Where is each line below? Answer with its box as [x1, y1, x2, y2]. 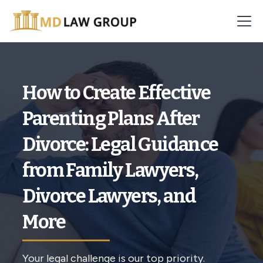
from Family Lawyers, [22, 159, 198, 181]
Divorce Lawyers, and [22, 185, 196, 207]
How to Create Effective [22, 82, 211, 104]
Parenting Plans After [22, 107, 200, 130]
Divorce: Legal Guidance [22, 133, 218, 156]
